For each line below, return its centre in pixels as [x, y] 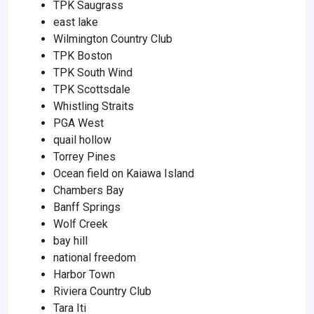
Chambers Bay [89, 190]
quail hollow [82, 139]
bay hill [70, 240]
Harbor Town [84, 274]
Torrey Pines [84, 156]
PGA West [78, 123]
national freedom [95, 257]
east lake [76, 22]
